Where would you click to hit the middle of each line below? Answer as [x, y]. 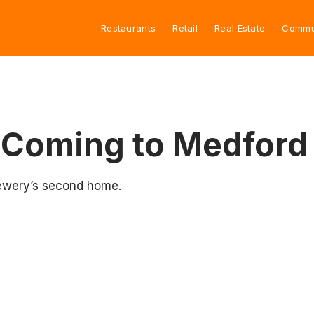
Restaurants [128, 28]
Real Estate [240, 28]
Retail [185, 28]
